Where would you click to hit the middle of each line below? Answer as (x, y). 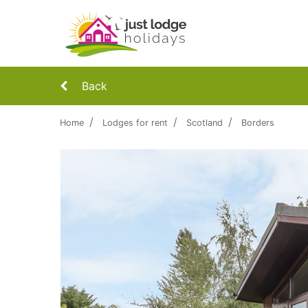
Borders (258, 123)
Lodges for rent (135, 123)
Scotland (205, 123)
